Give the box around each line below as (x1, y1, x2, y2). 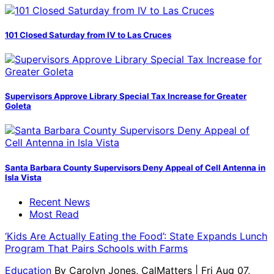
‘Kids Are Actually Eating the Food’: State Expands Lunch (5, 229, 267, 242)
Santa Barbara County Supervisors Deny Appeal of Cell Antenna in (5, 162, 265, 172)
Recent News (29, 195, 90, 208)
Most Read (29, 207, 79, 220)
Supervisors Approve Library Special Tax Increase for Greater (5, 91, 246, 102)
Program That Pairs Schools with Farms (5, 242, 188, 254)
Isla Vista (5, 172, 42, 182)
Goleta (5, 101, 31, 111)
